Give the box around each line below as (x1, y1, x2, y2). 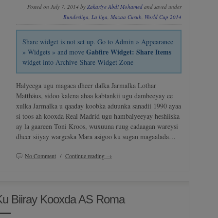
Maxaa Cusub (110, 13, 142, 21)
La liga (91, 13, 108, 21)
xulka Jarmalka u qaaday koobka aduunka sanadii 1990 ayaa (16, 101, 181, 110)
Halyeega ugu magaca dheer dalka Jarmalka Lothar (16, 80, 156, 90)
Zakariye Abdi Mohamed (87, 3, 143, 11)
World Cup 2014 (145, 13, 182, 21)
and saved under (143, 3, 182, 11)
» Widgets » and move (22, 47, 87, 56)
